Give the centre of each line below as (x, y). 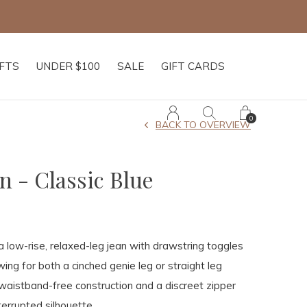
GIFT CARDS (193, 66)
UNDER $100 (68, 66)
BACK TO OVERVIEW (203, 125)
